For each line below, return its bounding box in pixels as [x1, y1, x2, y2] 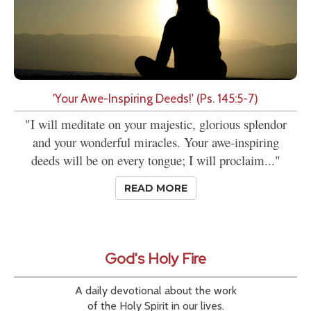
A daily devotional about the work [74, 283, 237, 297]
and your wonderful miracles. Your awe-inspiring [32, 133, 279, 151]
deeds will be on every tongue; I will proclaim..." [31, 151, 280, 169]
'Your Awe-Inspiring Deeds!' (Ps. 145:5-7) [53, 90, 258, 106]
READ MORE [124, 181, 187, 194]
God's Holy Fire [105, 248, 206, 269]
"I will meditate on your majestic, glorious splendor [24, 115, 287, 133]
